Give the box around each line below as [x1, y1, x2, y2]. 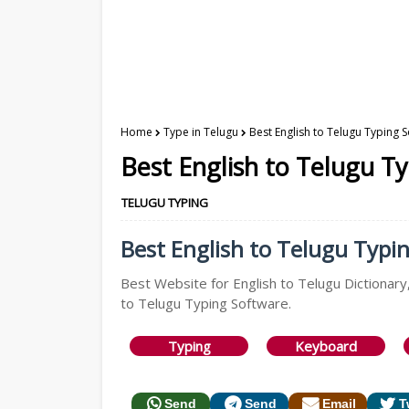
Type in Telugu [163, 124, 238, 140]
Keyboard [295, 337, 357, 355]
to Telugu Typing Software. [121, 294, 291, 312]
